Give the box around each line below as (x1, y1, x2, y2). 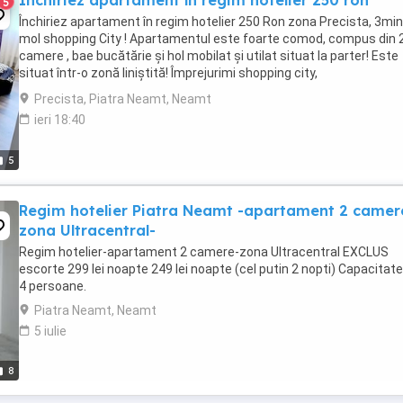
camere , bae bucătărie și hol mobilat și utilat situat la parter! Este (19, 49, 399, 63)
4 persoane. (19, 279, 86, 293)
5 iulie (34, 324, 67, 338)
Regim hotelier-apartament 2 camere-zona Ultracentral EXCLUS (19, 245, 389, 259)
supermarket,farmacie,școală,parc (19, 83, 220, 97)
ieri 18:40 (34, 112, 85, 127)
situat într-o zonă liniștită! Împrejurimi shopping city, (19, 66, 318, 80)
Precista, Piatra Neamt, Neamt (34, 92, 211, 106)
